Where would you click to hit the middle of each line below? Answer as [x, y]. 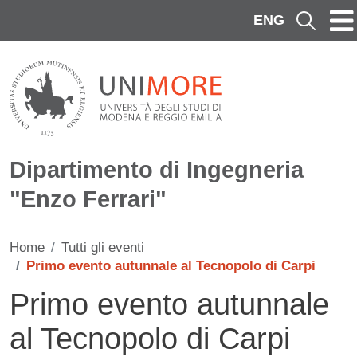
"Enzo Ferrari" [88, 200]
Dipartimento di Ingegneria [157, 170]
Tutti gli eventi [103, 248]
